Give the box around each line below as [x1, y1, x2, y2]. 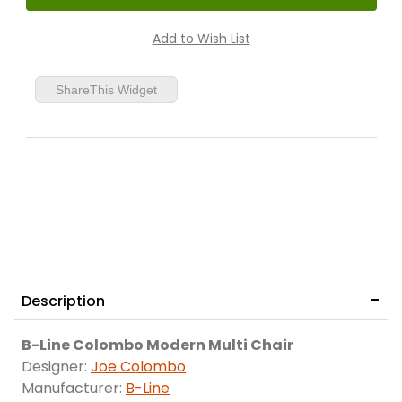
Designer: [22, 356, 91, 378]
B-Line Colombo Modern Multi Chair [22, 335, 293, 356]
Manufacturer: [22, 378, 126, 399]
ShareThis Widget [55, 83, 157, 98]
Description [22, 291, 105, 312]
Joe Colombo [91, 356, 186, 378]
